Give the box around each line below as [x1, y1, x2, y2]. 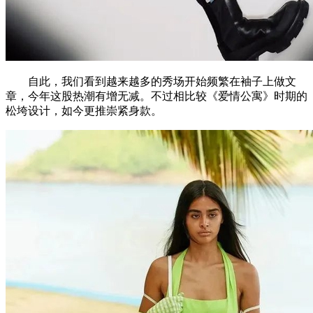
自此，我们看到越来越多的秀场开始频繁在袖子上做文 [6, 75, 296, 87]
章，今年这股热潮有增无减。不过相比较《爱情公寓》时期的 [6, 89, 307, 102]
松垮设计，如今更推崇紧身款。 [6, 104, 162, 117]
